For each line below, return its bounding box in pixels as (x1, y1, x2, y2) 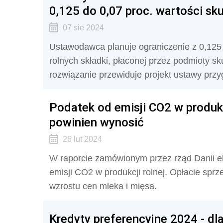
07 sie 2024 (62, 23, 104, 32)
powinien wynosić (49, 115, 144, 129)
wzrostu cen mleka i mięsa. (49, 181, 157, 191)
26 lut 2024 (62, 135, 102, 143)
